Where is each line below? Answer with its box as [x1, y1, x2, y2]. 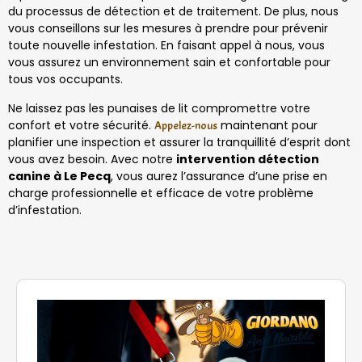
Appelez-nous [154, 118, 217, 133]
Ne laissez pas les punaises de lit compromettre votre [8, 99, 310, 116]
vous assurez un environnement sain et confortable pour [8, 54, 330, 71]
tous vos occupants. [8, 71, 123, 88]
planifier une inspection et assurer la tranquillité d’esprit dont [8, 133, 351, 150]
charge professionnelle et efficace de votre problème [8, 184, 314, 201]
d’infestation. [8, 201, 82, 218]
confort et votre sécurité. [8, 116, 154, 133]
